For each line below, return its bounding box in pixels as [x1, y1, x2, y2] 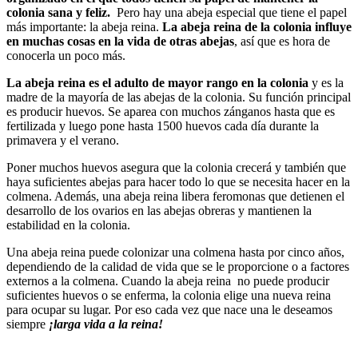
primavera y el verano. [6, 133, 119, 148]
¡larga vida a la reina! [46, 317, 163, 332]
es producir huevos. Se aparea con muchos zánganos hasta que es [6, 105, 335, 119]
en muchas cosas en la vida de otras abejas [6, 34, 234, 49]
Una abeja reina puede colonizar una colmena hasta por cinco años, [6, 245, 344, 260]
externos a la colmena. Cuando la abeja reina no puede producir [6, 274, 329, 288]
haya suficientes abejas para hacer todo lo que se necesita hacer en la [6, 175, 350, 189]
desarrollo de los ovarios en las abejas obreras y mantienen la [6, 204, 312, 218]
